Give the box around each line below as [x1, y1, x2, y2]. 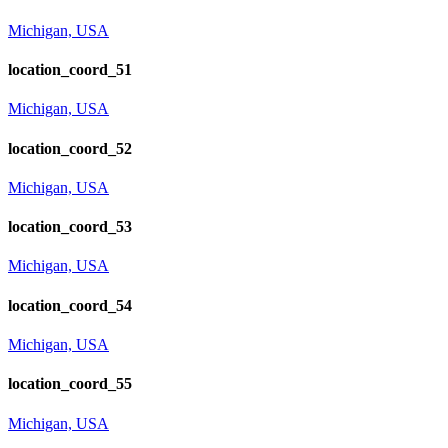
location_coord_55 [8, 375, 132, 393]
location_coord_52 [8, 139, 132, 157]
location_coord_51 [8, 61, 132, 79]
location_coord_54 [8, 296, 132, 314]
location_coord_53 [8, 218, 132, 236]
